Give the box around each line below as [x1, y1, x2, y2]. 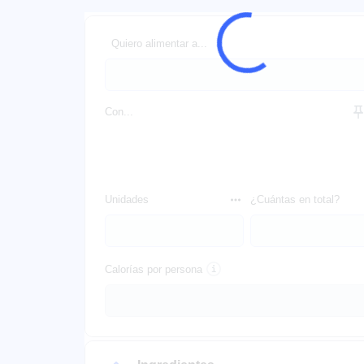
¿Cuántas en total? [250, 193, 340, 206]
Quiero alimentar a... [111, 37, 207, 50]
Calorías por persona [105, 263, 202, 276]
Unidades [105, 193, 149, 206]
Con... [105, 106, 133, 118]
